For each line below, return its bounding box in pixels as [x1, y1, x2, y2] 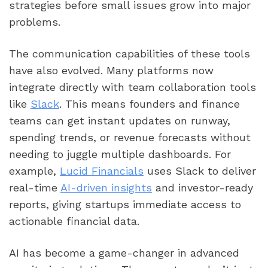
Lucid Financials [60, 164, 144, 177]
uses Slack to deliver [144, 164, 256, 177]
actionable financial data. [9, 214, 139, 227]
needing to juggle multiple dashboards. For [9, 147, 231, 160]
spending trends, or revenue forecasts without [9, 130, 251, 144]
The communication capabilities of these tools [9, 47, 250, 60]
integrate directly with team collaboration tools [9, 80, 256, 93]
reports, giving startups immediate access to [9, 197, 241, 211]
